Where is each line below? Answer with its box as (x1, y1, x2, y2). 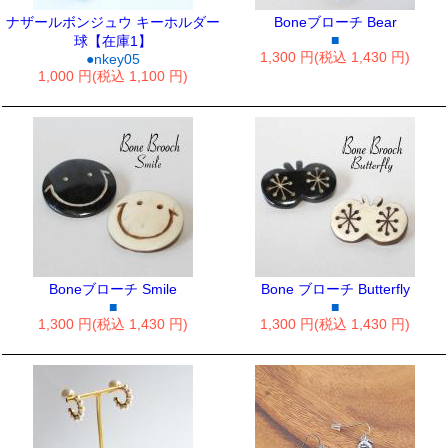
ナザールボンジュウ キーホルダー (6, 14, 220, 30)
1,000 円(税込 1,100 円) (38, 68, 188, 84)
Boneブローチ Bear (273, 14, 397, 30)
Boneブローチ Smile (49, 281, 177, 297)
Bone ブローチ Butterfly (260, 281, 410, 297)
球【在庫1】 (74, 33, 152, 49)
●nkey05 (86, 51, 140, 67)
